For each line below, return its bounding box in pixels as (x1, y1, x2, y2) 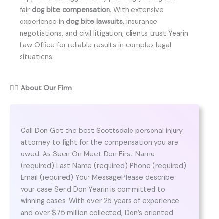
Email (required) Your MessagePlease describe (20, 173, 174, 183)
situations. (20, 52, 54, 62)
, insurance (123, 17, 157, 26)
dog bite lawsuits (66, 17, 123, 26)
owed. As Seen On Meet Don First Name (20, 150, 155, 159)
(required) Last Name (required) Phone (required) (20, 161, 186, 171)
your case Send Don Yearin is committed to (20, 185, 165, 195)
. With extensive (110, 5, 164, 15)
